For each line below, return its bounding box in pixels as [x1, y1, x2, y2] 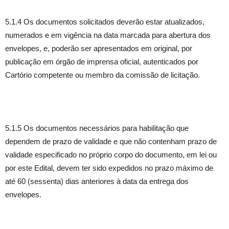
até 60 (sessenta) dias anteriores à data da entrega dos [5, 177, 189, 186]
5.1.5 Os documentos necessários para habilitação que [5, 124, 189, 132]
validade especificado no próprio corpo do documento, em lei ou [5, 150, 217, 159]
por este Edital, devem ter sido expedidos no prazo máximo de [5, 164, 213, 172]
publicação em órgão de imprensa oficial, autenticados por [5, 57, 198, 66]
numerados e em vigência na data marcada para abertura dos [5, 31, 211, 39]
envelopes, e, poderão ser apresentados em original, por [5, 44, 192, 53]
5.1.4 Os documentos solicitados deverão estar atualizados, [5, 17, 204, 26]
